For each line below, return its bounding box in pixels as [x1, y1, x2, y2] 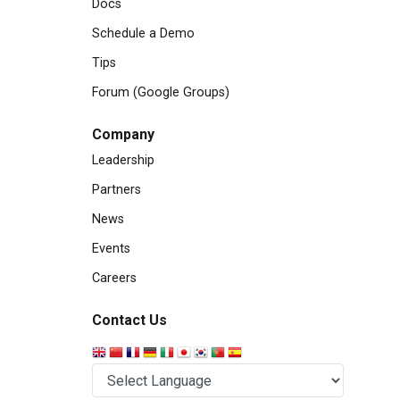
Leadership [92, 153, 154, 168]
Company [92, 126, 154, 143]
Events [92, 241, 130, 256]
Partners [92, 182, 141, 197]
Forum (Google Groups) [92, 85, 229, 100]
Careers [92, 271, 137, 286]
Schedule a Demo [92, 26, 195, 41]
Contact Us [92, 312, 167, 329]
